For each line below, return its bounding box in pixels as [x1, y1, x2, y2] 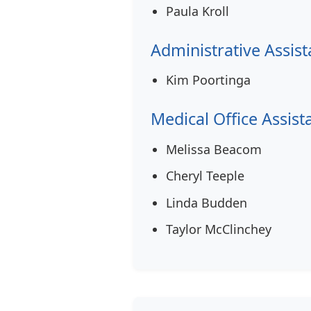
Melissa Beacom [165, 140, 262, 158]
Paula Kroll [165, 3, 229, 20]
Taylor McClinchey [165, 221, 271, 238]
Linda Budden [165, 194, 247, 211]
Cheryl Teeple [165, 167, 244, 185]
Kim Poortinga [165, 72, 251, 89]
